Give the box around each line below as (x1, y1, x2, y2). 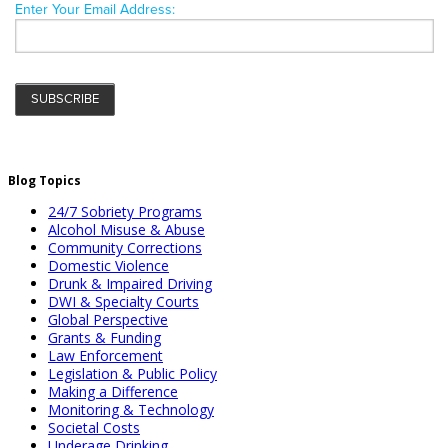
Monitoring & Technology (48, 399, 214, 419)
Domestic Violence (48, 255, 169, 275)
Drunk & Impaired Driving (48, 273, 212, 293)
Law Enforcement (48, 345, 163, 365)
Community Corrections (48, 237, 202, 257)
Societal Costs (48, 417, 140, 437)
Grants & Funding (48, 327, 161, 347)
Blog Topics (8, 171, 81, 189)
